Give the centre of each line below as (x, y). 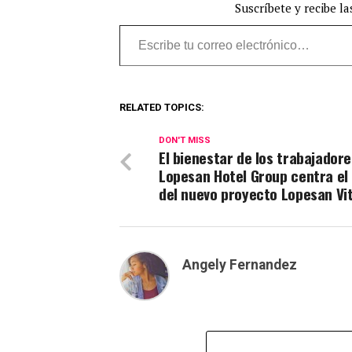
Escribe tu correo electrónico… (160, 24)
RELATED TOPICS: (162, 108)
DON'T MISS (185, 141)
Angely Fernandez (240, 265)
